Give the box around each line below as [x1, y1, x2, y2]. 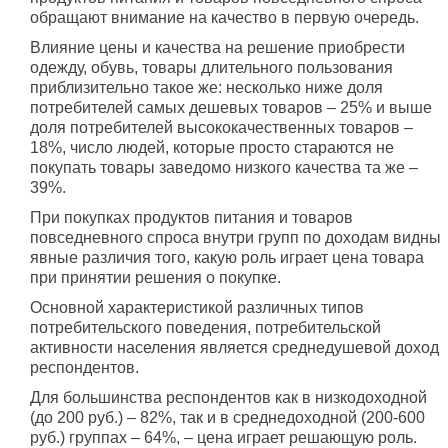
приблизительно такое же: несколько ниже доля [30, 79, 383, 96]
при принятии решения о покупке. [30, 269, 281, 286]
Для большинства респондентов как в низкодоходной [30, 389, 427, 406]
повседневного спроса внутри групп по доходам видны [30, 229, 441, 246]
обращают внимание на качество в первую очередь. [30, 9, 419, 26]
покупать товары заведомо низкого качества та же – [30, 159, 418, 176]
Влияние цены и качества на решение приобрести [30, 39, 405, 56]
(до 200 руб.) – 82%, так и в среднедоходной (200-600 [30, 409, 425, 426]
